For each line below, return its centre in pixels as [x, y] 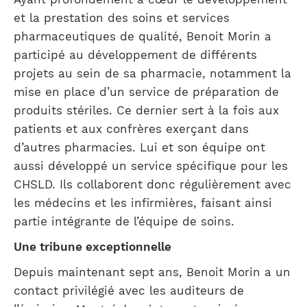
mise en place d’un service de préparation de [146, 92]
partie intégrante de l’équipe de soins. [126, 221]
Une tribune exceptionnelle [93, 247]
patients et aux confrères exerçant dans [131, 129]
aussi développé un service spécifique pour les [151, 166]
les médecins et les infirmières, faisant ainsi [143, 203]
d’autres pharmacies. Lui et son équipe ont [139, 147]
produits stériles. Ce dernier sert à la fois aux [146, 110]
